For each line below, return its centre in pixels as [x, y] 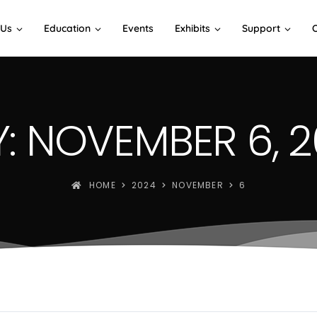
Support [261, 28]
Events [138, 28]
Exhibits [192, 28]
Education [67, 28]
